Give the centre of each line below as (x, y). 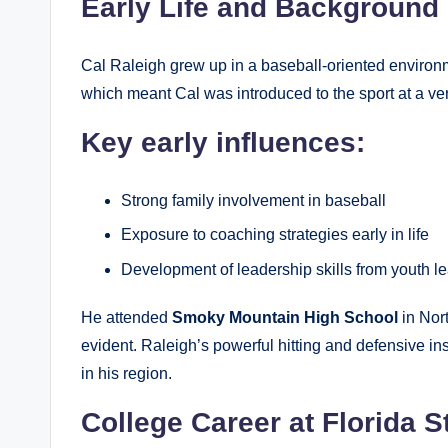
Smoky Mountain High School (285, 317)
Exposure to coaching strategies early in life (275, 235)
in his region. (126, 373)
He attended (126, 317)
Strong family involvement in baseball (253, 200)
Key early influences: (223, 142)
